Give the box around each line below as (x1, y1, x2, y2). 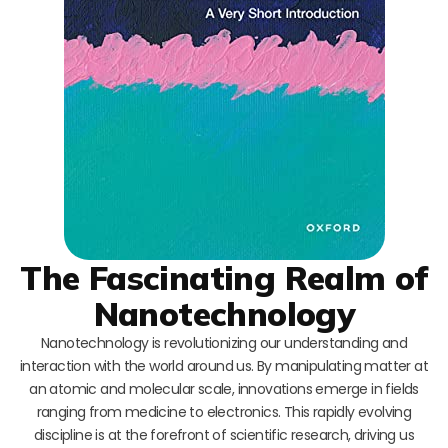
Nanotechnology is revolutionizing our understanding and (41, 332, 407, 353)
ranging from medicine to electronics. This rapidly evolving (36, 401, 412, 422)
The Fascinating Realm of (20, 256, 428, 298)
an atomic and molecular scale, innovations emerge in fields (29, 378, 419, 399)
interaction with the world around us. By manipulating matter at (19, 355, 429, 376)
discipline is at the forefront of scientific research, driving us (34, 424, 414, 445)
